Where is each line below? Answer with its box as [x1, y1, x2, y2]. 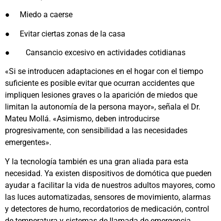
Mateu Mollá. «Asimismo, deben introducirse [5, 114, 159, 124]
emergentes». [5, 138, 51, 147]
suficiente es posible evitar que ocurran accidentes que [5, 78, 194, 88]
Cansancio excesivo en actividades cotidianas [26, 48, 185, 58]
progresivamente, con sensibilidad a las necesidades [5, 126, 187, 136]
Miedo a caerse [20, 10, 73, 20]
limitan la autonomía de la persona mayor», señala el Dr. [5, 102, 200, 112]
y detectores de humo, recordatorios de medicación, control [5, 204, 209, 214]
